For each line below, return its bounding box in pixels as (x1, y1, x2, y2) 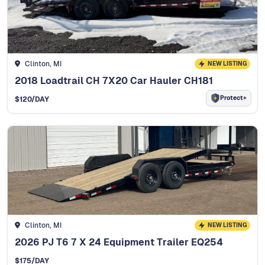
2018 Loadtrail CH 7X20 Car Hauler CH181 (15, 74, 213, 87)
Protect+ (220, 94, 247, 102)
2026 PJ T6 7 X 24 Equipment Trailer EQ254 (15, 235, 223, 248)
